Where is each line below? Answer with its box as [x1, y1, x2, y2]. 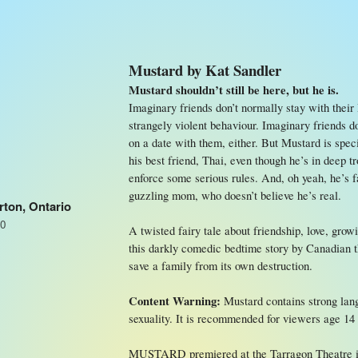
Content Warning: [128, 292, 224, 309]
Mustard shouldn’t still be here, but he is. [128, 82, 339, 98]
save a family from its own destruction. [128, 258, 312, 273]
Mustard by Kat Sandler [128, 59, 281, 81]
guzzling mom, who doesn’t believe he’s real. [128, 188, 341, 203]
